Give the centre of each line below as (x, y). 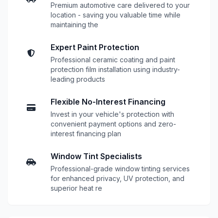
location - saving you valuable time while (116, 15)
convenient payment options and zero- (113, 124)
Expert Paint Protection (95, 47)
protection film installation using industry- (115, 69)
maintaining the (74, 25)
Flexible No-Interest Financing (108, 102)
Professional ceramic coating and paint (113, 60)
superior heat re (76, 188)
